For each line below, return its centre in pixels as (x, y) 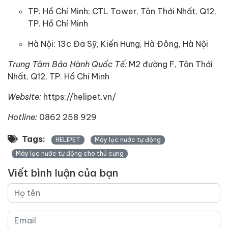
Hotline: (22, 117)
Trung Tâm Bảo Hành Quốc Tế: (68, 64)
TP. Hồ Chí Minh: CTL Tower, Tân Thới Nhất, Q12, (122, 11)
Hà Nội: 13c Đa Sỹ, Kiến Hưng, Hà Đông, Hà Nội (118, 43)
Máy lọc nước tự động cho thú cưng (70, 153)
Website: (25, 96)
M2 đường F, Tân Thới (171, 64)
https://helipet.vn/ (80, 96)
